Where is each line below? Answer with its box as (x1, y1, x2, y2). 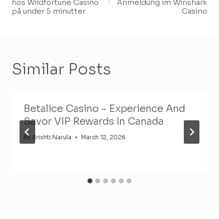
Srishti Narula (32, 133, 72, 141)
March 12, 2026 (81, 133, 126, 141)
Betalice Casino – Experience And (23, 103, 185, 115)
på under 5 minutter (12, 6, 86, 16)
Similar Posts (12, 60, 111, 79)
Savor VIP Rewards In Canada (23, 115, 164, 128)
